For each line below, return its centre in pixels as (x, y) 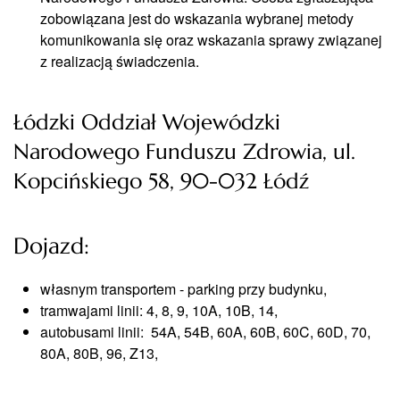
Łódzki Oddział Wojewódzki (147, 122)
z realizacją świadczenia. (120, 61)
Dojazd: (51, 246)
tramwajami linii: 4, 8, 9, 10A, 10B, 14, (159, 310)
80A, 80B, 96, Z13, (99, 353)
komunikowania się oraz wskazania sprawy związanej (211, 40)
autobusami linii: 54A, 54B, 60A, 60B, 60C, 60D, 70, (205, 332)
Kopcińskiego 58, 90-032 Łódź (161, 181)
